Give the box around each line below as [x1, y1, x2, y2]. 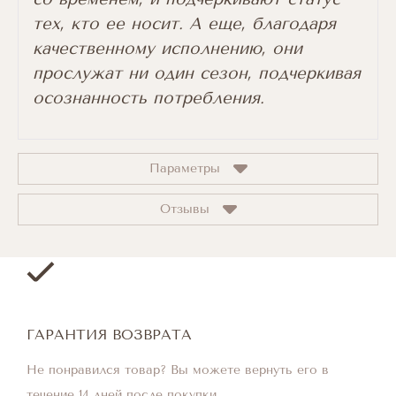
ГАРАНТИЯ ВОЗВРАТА [27, 326, 192, 343]
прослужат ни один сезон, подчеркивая [33, 64, 361, 83]
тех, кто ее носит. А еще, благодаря [33, 14, 336, 34]
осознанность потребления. [33, 88, 270, 108]
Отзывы [160, 202, 209, 217]
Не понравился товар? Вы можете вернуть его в [27, 362, 329, 377]
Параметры [149, 161, 220, 176]
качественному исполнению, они [33, 39, 302, 58]
